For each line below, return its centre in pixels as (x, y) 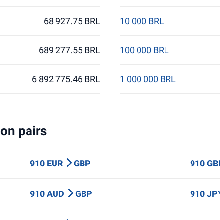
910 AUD (48, 194)
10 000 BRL (142, 21)
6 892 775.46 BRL (66, 79)
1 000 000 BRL (148, 79)
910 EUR (47, 163)
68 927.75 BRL (72, 21)
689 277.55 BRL (70, 50)
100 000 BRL (144, 50)
